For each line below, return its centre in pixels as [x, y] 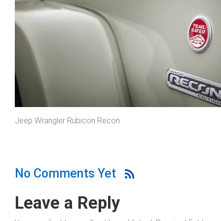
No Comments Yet [65, 173]
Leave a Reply [67, 203]
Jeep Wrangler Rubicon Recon [67, 121]
